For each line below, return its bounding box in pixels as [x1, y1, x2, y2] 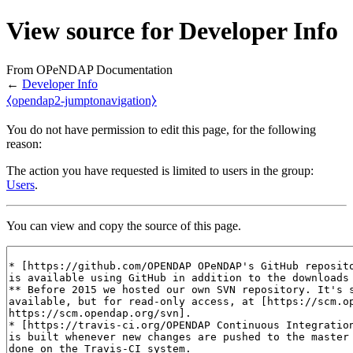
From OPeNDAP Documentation [6, 62, 173, 76]
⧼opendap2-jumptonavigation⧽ [6, 93, 157, 107]
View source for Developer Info [6, 17, 338, 46]
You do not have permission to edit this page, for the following [6, 122, 316, 136]
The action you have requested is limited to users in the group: [6, 163, 314, 177]
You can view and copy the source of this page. [6, 218, 241, 232]
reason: [6, 136, 42, 150]
